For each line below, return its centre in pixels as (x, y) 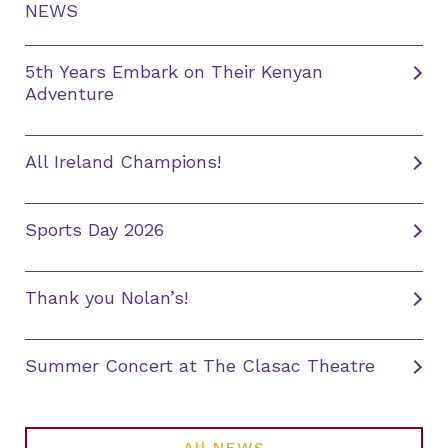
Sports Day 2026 (94, 230)
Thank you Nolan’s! (106, 298)
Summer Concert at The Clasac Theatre (200, 366)
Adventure (69, 94)
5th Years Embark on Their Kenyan (174, 72)
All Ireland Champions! (123, 162)
